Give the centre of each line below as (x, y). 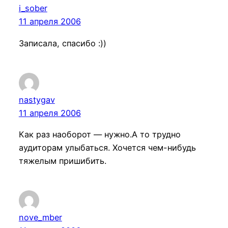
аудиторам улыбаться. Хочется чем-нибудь (107, 148)
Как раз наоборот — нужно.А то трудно (99, 134)
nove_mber (40, 218)
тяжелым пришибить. (62, 161)
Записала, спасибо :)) (62, 43)
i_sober (33, 8)
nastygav (37, 99)
